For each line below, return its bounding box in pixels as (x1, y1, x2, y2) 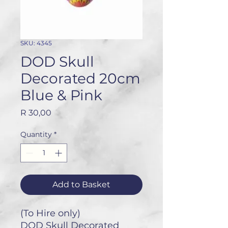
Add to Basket (52, 180, 110, 190)
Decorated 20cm (20, 70, 140, 88)
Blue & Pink (20, 87, 102, 104)
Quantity (20, 130, 52, 139)
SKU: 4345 (20, 39, 52, 47)
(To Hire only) (20, 208, 80, 219)
